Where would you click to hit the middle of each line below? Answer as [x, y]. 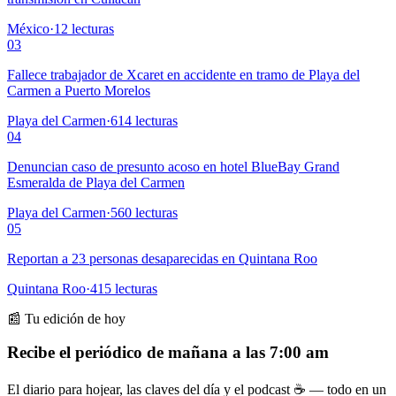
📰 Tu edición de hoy [66, 318]
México [28, 28]
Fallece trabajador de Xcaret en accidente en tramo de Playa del [183, 74]
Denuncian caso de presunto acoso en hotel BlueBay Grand [173, 166]
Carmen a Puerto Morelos [79, 90]
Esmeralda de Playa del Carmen [96, 182]
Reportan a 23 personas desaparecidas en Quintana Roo [162, 258]
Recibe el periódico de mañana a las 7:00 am [168, 353]
